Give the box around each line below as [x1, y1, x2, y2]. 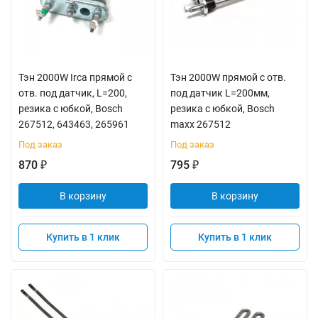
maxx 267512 [170, 119, 231, 130]
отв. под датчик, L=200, [18, 87, 127, 99]
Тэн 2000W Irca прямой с [18, 72, 132, 83]
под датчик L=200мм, [170, 87, 270, 99]
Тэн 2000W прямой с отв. [170, 72, 286, 83]
